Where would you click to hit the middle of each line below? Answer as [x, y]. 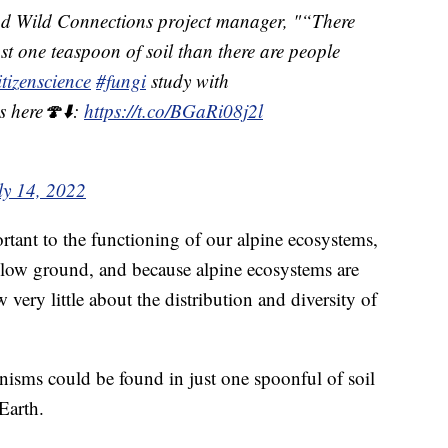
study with [187, 81]
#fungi [121, 81]
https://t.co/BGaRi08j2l [173, 111]
